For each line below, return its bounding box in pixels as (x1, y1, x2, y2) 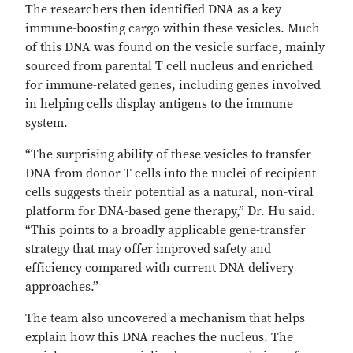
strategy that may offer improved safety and (25, 241, 271, 257)
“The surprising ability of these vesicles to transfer (25, 147, 311, 162)
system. (25, 115, 74, 131)
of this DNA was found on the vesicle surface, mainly (25, 39, 325, 55)
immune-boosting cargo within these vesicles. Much (25, 20, 320, 36)
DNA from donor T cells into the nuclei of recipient (25, 165, 316, 181)
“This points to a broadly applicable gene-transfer (25, 222, 306, 238)
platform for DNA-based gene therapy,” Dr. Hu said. (25, 203, 315, 219)
